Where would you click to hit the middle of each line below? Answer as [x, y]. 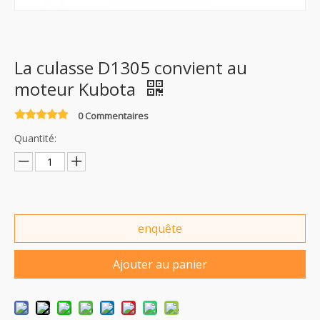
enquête [160, 229]
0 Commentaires [113, 116]
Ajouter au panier [160, 265]
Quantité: [35, 139]
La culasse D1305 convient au [131, 68]
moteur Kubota [77, 89]
